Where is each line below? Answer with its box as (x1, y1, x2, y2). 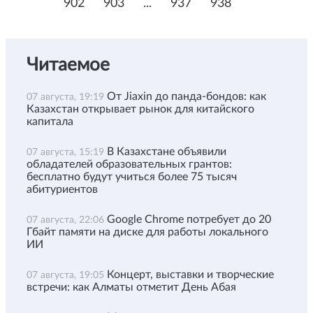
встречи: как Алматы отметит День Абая (27, 281, 236, 293)
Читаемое (27, 55, 110, 74)
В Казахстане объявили (107, 145, 226, 157)
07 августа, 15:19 (27, 147, 107, 157)
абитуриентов (27, 183, 98, 195)
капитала (27, 115, 73, 127)
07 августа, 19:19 (27, 92, 107, 102)
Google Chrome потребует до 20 (107, 213, 271, 225)
